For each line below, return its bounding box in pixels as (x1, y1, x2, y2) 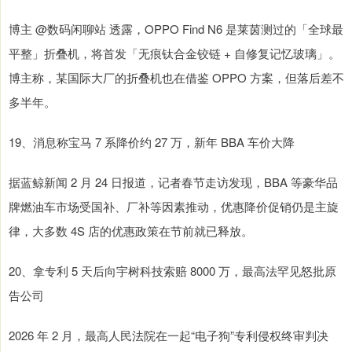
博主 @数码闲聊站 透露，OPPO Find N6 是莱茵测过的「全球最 (9, 20, 343, 38)
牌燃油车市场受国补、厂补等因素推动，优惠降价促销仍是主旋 (9, 198, 339, 215)
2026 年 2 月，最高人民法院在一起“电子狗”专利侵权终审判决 (9, 327, 328, 344)
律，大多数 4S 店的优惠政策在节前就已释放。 (9, 222, 253, 240)
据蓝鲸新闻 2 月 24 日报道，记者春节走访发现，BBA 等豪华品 (9, 174, 338, 191)
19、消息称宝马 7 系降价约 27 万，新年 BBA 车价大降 (9, 134, 295, 151)
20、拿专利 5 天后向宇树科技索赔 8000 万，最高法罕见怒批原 (9, 262, 336, 280)
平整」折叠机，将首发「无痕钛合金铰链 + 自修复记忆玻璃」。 (9, 45, 340, 62)
